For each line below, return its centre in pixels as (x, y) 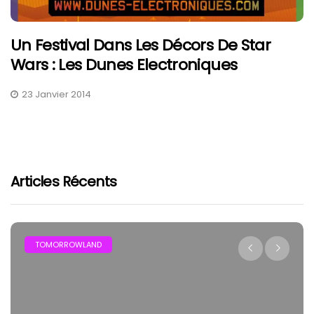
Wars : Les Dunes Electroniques (124, 65)
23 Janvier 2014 (56, 95)
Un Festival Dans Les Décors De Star (141, 46)
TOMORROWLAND (68, 245)
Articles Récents (64, 182)
